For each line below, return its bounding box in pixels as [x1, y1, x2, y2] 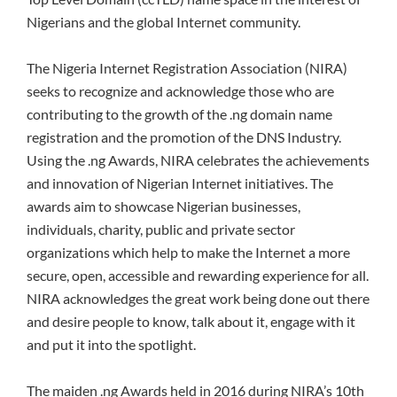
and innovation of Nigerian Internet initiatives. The [27, 175, 333, 192]
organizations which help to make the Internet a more [27, 244, 350, 261]
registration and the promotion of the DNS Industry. [27, 128, 341, 146]
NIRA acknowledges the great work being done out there [27, 290, 370, 307]
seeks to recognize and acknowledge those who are [27, 82, 334, 100]
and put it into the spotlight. [27, 336, 196, 354]
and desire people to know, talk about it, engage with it [27, 313, 355, 331]
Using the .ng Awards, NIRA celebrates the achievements [27, 152, 370, 169]
